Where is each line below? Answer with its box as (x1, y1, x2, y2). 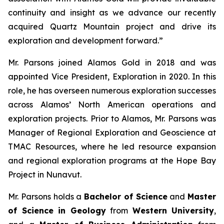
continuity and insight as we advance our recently (8, 7, 216, 17)
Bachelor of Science (84, 191, 167, 201)
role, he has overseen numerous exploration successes (8, 85, 216, 95)
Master (187, 191, 216, 201)
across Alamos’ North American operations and (8, 99, 216, 109)
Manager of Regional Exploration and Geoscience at (8, 127, 216, 137)
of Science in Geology (8, 205, 106, 215)
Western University (132, 205, 214, 215)
